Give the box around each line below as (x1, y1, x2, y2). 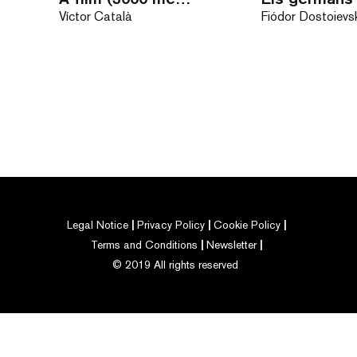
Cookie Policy (214, 218, 281, 231)
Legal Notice (67, 218, 129, 231)
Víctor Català (58, 8, 132, 24)
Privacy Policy (137, 218, 206, 231)
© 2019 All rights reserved (112, 258, 239, 271)
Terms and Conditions (91, 238, 198, 251)
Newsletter (206, 238, 257, 251)
